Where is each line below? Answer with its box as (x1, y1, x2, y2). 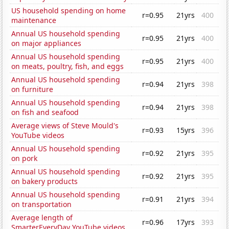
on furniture (11, 84, 54, 95)
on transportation (11, 199, 72, 210)
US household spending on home (11, 6, 126, 16)
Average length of (11, 213, 73, 223)
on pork (11, 153, 38, 164)
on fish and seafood (11, 107, 79, 118)
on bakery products (11, 176, 78, 187)
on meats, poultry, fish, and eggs (11, 61, 124, 72)
